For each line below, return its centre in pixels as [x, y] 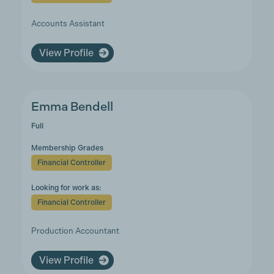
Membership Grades [67, 148]
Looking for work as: [66, 188]
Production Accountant [75, 231]
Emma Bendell [72, 107]
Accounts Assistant [68, 24]
